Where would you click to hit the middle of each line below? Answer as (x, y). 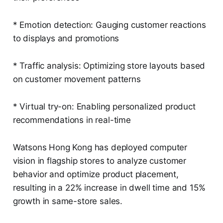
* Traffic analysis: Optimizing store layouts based (109, 66)
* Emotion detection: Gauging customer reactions (109, 25)
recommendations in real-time (72, 120)
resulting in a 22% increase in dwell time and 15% (109, 188)
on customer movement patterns (77, 79)
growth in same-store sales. (68, 201)
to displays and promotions (66, 39)
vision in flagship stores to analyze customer (100, 161)
